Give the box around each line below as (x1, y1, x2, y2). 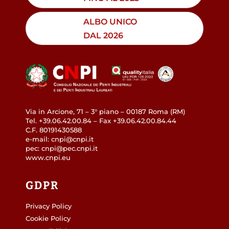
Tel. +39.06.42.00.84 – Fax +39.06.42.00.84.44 (26, 117, 176, 125)
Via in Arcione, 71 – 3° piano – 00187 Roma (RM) (26, 107, 185, 116)
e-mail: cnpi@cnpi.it (26, 135, 94, 143)
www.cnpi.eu (26, 153, 71, 162)
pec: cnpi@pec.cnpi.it (26, 144, 98, 152)
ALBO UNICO (83, 16, 138, 27)
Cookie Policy (26, 215, 71, 223)
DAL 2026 (83, 30, 124, 40)
